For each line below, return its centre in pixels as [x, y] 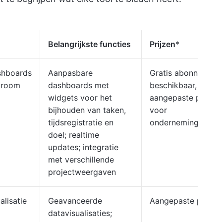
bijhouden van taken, [87, 110]
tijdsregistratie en [81, 122]
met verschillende [81, 160]
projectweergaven [82, 172]
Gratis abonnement [185, 73]
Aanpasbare [70, 73]
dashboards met [79, 85]
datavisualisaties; [80, 213]
